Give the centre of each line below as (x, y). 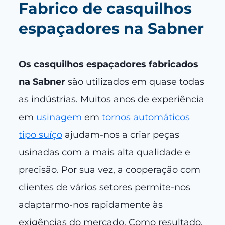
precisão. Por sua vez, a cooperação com (109, 170)
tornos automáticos (146, 117)
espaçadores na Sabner (111, 29)
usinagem (59, 117)
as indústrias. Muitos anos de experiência (111, 100)
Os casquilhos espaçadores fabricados (108, 65)
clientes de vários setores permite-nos (104, 188)
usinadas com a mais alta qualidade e (104, 152)
